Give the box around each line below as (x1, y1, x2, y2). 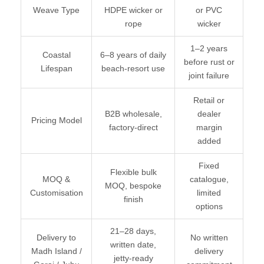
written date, (110, 240, 156, 250)
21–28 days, (110, 226, 156, 236)
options (195, 202, 223, 212)
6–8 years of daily (100, 50, 166, 60)
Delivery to (37, 233, 76, 243)
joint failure (189, 71, 229, 81)
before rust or (183, 57, 235, 67)
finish (123, 194, 143, 204)
